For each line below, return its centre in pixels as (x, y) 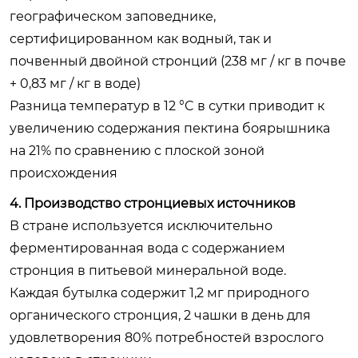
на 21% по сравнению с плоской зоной (137, 150)
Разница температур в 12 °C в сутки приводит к (167, 105)
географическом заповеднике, (113, 16)
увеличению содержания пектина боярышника (170, 128)
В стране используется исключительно (141, 225)
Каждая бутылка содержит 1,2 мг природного (159, 292)
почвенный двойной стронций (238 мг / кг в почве (178, 61)
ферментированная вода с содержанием (147, 248)
